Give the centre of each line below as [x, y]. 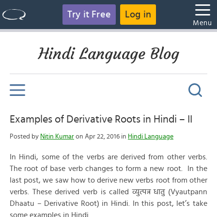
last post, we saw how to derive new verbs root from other [108, 180]
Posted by [25, 137]
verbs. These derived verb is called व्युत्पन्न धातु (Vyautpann [108, 192]
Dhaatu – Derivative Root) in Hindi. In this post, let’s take [108, 203]
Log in [138, 15]
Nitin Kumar [57, 137]
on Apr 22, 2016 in [101, 137]
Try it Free [89, 15]
